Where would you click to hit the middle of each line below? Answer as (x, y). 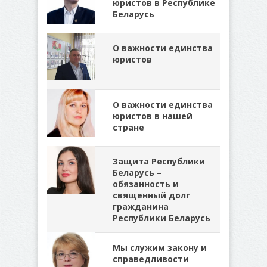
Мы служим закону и (160, 248)
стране (128, 127)
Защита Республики (159, 161)
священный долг (151, 195)
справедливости (151, 259)
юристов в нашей (153, 116)
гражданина (141, 207)
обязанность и (146, 184)
